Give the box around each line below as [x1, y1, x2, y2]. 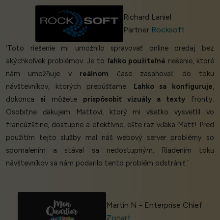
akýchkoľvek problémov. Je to [6, 56, 108, 65]
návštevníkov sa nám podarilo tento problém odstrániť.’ [6, 158, 189, 167]
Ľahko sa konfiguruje [133, 82, 213, 91]
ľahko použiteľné [107, 56, 165, 65]
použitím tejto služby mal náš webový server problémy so [6, 133, 214, 142]
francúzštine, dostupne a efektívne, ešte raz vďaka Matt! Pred [6, 120, 214, 129]
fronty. [185, 94, 214, 104]
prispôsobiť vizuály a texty [83, 94, 185, 104]
